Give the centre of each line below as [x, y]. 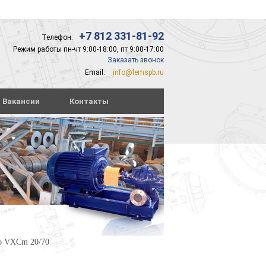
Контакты [89, 101]
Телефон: [57, 37]
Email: [95, 72]
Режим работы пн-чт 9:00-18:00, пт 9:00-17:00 [88, 49]
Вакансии [21, 101]
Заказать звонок [136, 60]
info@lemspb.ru [138, 72]
